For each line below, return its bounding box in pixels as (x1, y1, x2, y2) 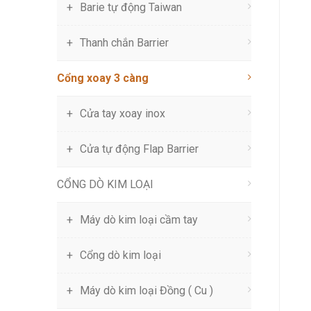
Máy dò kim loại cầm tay (80, 213, 198, 226)
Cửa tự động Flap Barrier (80, 142, 199, 155)
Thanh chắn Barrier (80, 36, 169, 49)
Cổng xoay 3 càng (57, 72, 149, 85)
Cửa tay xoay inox (80, 107, 165, 120)
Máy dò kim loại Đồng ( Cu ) (80, 284, 213, 297)
